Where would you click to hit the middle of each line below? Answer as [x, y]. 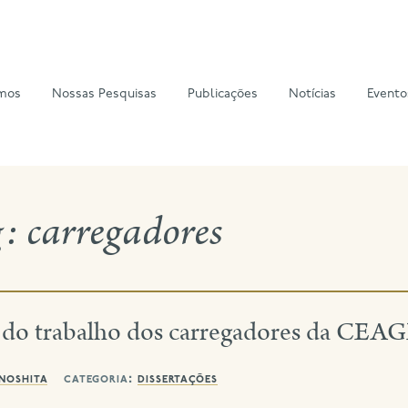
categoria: [98, 379]
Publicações [223, 95]
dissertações [178, 379]
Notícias [313, 95]
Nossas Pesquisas [105, 95]
